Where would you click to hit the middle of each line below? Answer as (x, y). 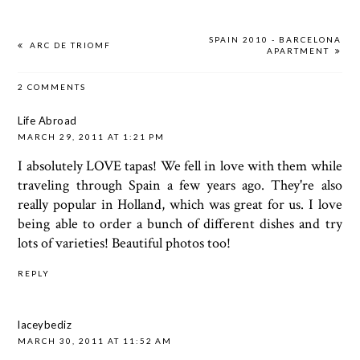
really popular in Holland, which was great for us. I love (180, 205)
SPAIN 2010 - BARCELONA (276, 40)
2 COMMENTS (52, 87)
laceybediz (45, 325)
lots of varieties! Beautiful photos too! (125, 243)
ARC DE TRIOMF (69, 45)
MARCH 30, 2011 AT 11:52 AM (95, 341)
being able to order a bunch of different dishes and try (180, 224)
